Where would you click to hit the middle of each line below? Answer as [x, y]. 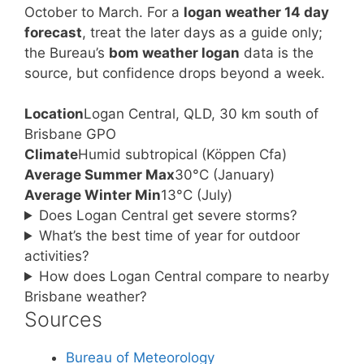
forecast [53, 32]
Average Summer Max [100, 175]
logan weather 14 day [256, 12]
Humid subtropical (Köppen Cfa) [182, 154]
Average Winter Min [93, 195]
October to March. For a [104, 12]
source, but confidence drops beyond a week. [175, 73]
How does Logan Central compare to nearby [184, 276]
